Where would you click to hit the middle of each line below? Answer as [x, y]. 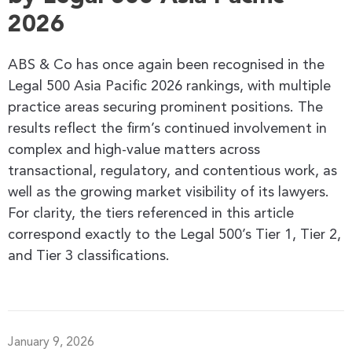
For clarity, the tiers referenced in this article [151, 213]
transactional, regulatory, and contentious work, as [172, 171]
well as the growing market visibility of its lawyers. [169, 192]
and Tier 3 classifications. [89, 256]
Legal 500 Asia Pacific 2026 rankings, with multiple [169, 86]
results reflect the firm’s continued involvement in [167, 128]
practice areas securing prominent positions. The [165, 107]
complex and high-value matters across [134, 150]
